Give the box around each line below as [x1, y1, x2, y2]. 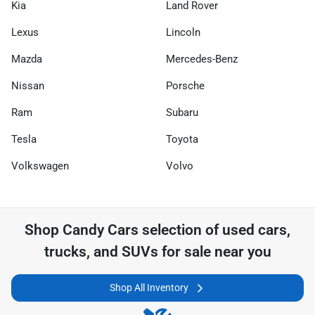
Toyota [166, 133, 198, 146]
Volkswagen [11, 160, 69, 173]
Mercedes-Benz [166, 53, 238, 66]
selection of [139, 221, 222, 239]
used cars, [222, 221, 290, 239]
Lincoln [166, 26, 200, 39]
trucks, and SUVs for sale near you [44, 243, 271, 261]
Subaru [166, 106, 198, 120]
